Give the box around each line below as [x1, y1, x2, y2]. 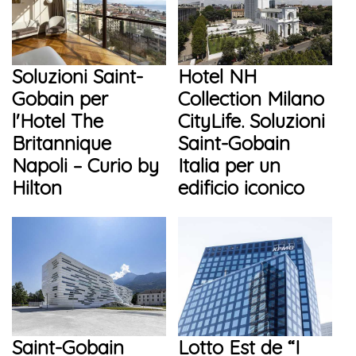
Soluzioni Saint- [12, 64, 143, 89]
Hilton [12, 176, 62, 200]
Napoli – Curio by [12, 153, 159, 178]
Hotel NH [178, 64, 257, 89]
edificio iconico [178, 176, 304, 200]
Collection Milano [178, 87, 324, 111]
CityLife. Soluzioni [178, 109, 325, 133]
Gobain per [12, 87, 108, 111]
